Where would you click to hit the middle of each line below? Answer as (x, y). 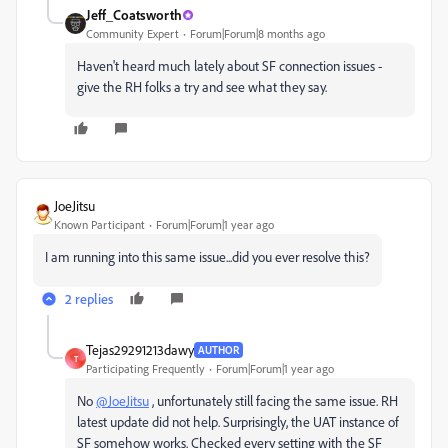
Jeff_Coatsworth (134, 15)
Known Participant (99, 225)
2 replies (89, 299)
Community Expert (132, 34)
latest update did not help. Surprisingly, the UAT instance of (238, 422)
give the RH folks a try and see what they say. (202, 87)
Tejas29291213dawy (140, 350)
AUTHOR (218, 349)
